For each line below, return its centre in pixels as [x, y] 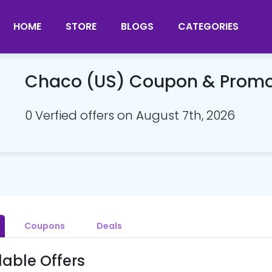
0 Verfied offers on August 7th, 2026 [130, 115]
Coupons [44, 226]
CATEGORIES [208, 26]
